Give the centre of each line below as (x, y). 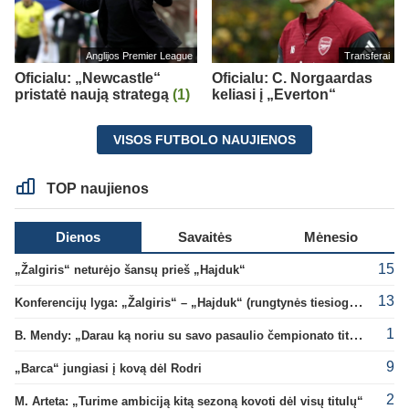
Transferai (367, 55)
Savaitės (204, 236)
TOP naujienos (96, 188)
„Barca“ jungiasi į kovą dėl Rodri (108, 368)
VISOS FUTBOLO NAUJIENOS (204, 139)
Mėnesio (331, 236)
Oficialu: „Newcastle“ (88, 78)
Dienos (78, 236)
